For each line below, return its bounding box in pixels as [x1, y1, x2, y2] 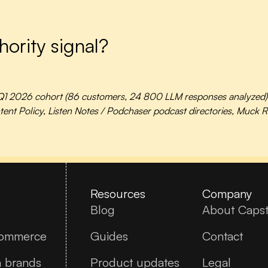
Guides [90, 228, 128, 243]
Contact [202, 228, 243, 243]
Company [202, 185, 252, 201]
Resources [90, 185, 145, 201]
